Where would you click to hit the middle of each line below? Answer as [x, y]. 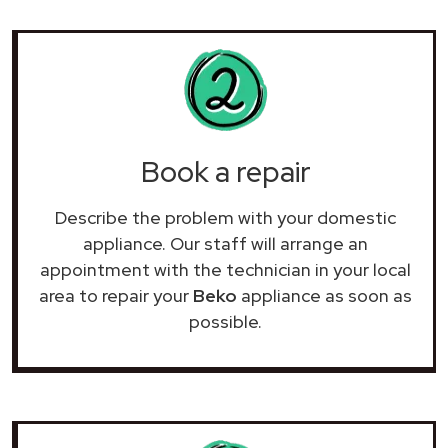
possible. [225, 321]
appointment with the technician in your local [225, 269]
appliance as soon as [324, 295]
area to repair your [116, 295]
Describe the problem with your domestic [225, 217]
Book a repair [225, 171]
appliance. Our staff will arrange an [225, 243]
